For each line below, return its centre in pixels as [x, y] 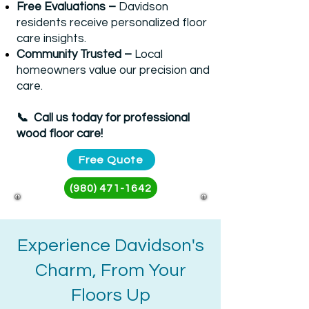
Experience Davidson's [110, 246]
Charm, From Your [110, 270]
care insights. [51, 39]
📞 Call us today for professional [103, 118]
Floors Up [110, 295]
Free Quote [111, 160]
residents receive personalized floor [112, 23]
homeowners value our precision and [113, 70]
